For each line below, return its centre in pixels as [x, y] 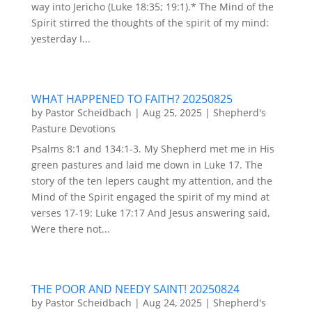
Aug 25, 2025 [172, 113]
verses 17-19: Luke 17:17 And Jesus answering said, [150, 213]
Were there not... [70, 229]
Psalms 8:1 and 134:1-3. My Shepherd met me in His [153, 149]
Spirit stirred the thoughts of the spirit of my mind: [150, 23]
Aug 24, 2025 [172, 303]
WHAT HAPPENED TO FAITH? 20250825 [132, 99]
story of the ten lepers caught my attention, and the [151, 181]
